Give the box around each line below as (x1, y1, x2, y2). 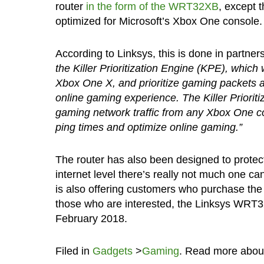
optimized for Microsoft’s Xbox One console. (55, 15, 262, 27)
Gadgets (92, 245, 133, 257)
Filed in (55, 245, 93, 257)
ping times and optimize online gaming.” (55, 121, 242, 133)
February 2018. (55, 212, 127, 225)
